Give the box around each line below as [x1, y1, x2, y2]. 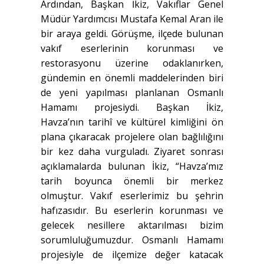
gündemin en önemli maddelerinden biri [41, 71, 223, 85]
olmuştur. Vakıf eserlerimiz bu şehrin [41, 189, 223, 203]
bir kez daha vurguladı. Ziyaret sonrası [41, 145, 223, 159]
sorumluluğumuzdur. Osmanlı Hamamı [41, 233, 223, 247]
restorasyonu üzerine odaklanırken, [41, 57, 223, 70]
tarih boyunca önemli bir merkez [41, 174, 223, 188]
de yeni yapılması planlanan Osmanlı [41, 86, 223, 100]
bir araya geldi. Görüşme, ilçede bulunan [41, 27, 223, 41]
